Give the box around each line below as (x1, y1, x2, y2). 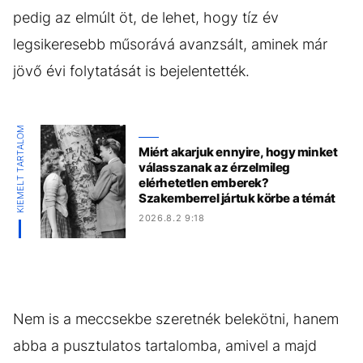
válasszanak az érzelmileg (139, 160, 291, 176)
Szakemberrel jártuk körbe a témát (139, 190, 335, 207)
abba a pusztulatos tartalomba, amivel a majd (13, 336, 317, 354)
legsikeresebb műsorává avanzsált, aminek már (13, 35, 327, 53)
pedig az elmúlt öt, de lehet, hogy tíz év (13, 8, 279, 26)
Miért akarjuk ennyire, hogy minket (139, 144, 338, 160)
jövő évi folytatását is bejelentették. (13, 62, 250, 79)
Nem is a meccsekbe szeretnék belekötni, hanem (13, 310, 339, 327)
